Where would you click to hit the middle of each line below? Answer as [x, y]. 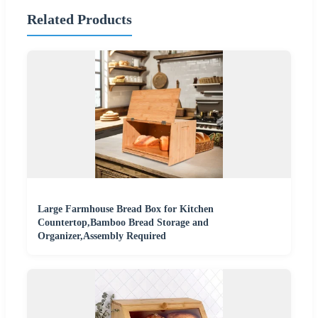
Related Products [79, 20]
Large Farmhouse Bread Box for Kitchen [126, 209]
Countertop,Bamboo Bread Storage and [123, 222]
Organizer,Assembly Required [102, 236]
